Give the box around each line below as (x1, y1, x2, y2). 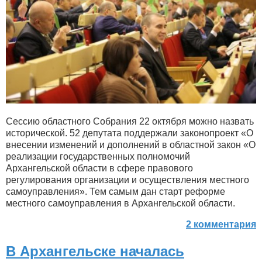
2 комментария (186, 219, 256, 230)
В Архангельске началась (6, 243, 184, 260)
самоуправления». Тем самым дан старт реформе (6, 187, 225, 197)
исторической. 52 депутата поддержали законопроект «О (6, 128, 253, 139)
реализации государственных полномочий (6, 151, 190, 162)
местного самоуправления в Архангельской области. (6, 198, 235, 209)
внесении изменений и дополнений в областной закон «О (6, 140, 256, 150)
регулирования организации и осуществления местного (6, 175, 249, 185)
